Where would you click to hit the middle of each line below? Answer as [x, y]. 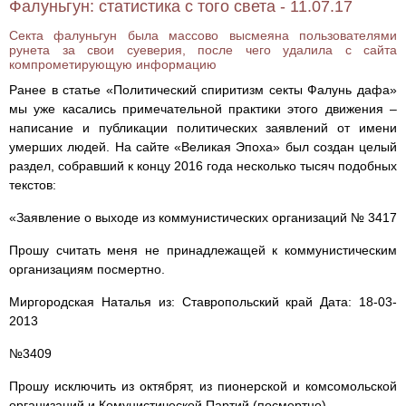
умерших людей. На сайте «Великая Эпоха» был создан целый [203, 147]
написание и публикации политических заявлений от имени [203, 128]
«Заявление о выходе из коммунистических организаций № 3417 [203, 218]
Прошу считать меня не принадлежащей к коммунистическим [203, 251]
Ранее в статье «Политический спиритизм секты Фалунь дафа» [203, 90]
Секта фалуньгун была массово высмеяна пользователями [203, 36]
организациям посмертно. [87, 270]
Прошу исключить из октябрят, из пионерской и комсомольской [203, 387]
